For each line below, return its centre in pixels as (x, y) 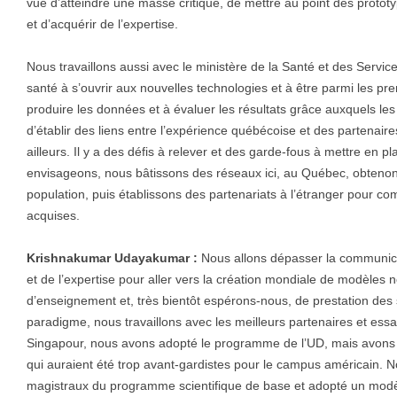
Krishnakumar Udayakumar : (112, 258)
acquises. (53, 216)
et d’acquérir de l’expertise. (102, 24)
